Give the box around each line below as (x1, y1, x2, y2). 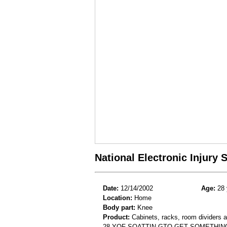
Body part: (103, 203, 135, 211)
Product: (103, 213, 130, 221)
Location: (103, 194, 132, 202)
